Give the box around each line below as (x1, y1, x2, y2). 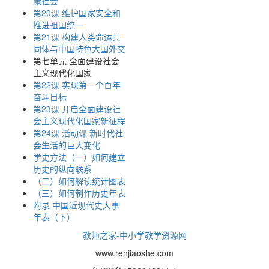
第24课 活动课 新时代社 (33, 127, 123, 139)
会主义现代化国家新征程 (33, 115, 125, 127)
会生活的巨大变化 (33, 139, 100, 151)
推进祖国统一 (33, 19, 83, 31)
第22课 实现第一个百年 (33, 79, 121, 91)
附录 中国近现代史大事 (33, 199, 119, 211)
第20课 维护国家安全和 (33, 7, 121, 19)
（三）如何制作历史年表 (33, 187, 125, 199)
